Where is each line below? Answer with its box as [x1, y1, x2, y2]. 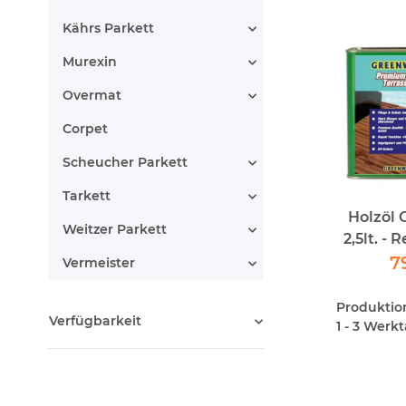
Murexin [63, 53, 117, 70]
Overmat [63, 87, 121, 103]
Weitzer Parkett [63, 221, 167, 237]
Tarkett [63, 188, 111, 204]
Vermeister [63, 255, 135, 271]
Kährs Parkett [63, 20, 154, 36]
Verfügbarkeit [49, 313, 141, 329]
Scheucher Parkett [63, 154, 188, 170]
